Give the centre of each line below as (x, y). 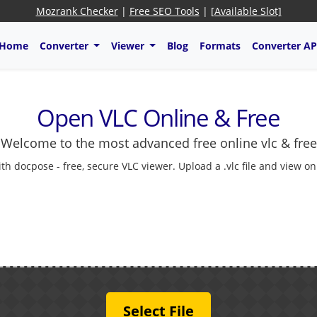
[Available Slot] (246, 11)
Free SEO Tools (164, 11)
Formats (220, 45)
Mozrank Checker (77, 11)
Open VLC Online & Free (158, 118)
